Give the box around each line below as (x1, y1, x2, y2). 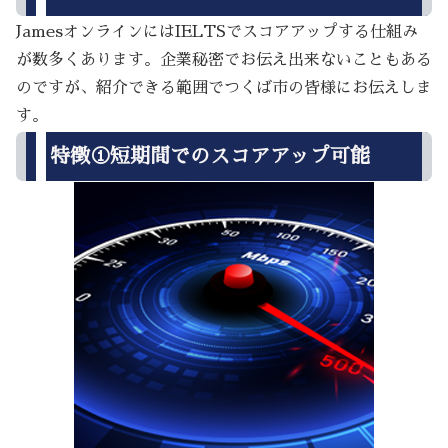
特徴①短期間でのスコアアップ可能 (50, 145, 370, 166)
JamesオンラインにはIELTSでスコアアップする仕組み (16, 24, 418, 41)
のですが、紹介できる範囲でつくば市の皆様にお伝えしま (16, 80, 432, 97)
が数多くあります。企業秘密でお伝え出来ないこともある (16, 52, 432, 69)
